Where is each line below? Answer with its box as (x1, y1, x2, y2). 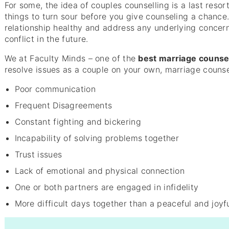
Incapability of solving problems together (14, 133, 179, 144)
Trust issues (14, 149, 62, 160)
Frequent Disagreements (14, 100, 112, 111)
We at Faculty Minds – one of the (4, 53, 139, 64)
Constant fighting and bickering (14, 117, 141, 127)
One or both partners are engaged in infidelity (14, 182, 199, 193)
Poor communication (14, 84, 96, 95)
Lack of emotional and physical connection (14, 166, 185, 176)
